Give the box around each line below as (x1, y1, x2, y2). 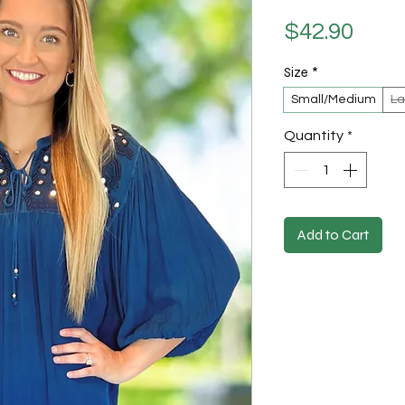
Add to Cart (297, 226, 369, 244)
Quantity (284, 128, 344, 144)
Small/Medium (291, 93, 376, 107)
